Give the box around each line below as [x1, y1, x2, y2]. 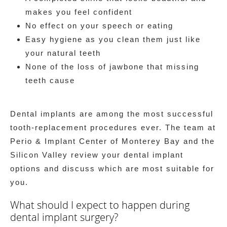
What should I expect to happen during [10, 198, 190, 212]
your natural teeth [25, 48, 101, 57]
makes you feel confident [25, 7, 132, 16]
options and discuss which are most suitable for [10, 164, 214, 173]
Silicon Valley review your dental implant [10, 150, 183, 159]
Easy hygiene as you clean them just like [25, 34, 201, 44]
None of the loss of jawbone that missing [25, 62, 199, 71]
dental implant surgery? [10, 210, 118, 224]
